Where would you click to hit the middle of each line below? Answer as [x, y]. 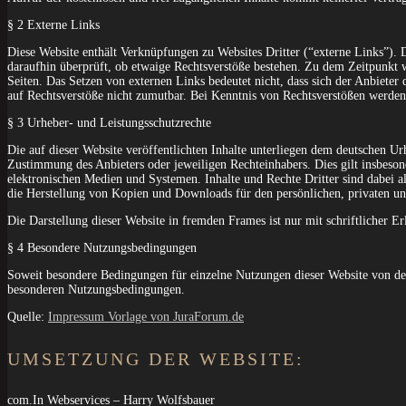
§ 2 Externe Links [53, 25]
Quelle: [28, 317]
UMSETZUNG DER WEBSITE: [156, 358]
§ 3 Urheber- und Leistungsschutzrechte [109, 123]
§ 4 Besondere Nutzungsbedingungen [102, 248]
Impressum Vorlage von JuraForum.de [146, 317]
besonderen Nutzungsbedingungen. [96, 290]
